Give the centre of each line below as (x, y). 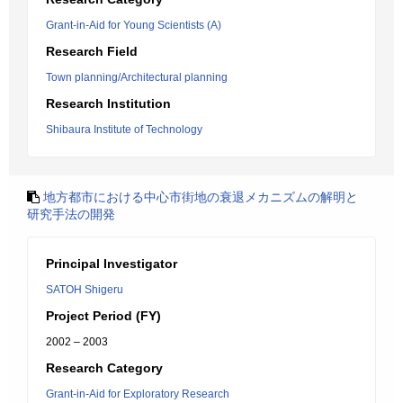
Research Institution (108, 103)
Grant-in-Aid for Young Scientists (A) (134, 25)
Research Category (104, 368)
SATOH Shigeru (85, 290)
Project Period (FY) (103, 316)
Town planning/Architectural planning (137, 77)
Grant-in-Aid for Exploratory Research (138, 394)
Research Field (92, 51)
